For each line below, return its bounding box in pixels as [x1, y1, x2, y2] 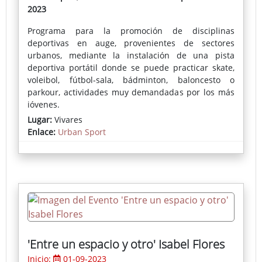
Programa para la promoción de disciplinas [27, 25, 235, 37]
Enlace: [27, 126, 58, 138]
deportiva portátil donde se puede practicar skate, [27, 62, 235, 74]
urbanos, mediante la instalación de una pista [27, 50, 235, 61]
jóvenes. [27, 99, 60, 111]
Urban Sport [58, 126, 106, 138]
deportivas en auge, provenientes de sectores [27, 37, 235, 49]
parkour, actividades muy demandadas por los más [27, 87, 235, 98]
